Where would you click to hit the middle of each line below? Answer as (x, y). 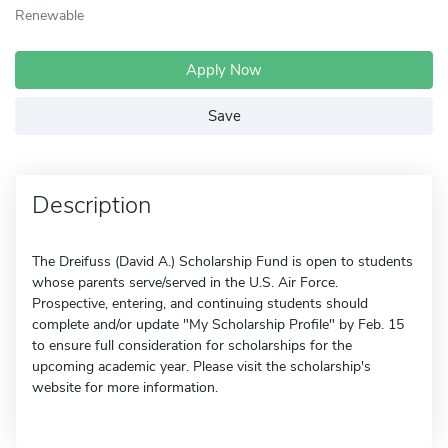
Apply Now (224, 70)
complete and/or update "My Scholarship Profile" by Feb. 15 (218, 324)
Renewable (49, 15)
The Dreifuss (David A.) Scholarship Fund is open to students (222, 261)
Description (91, 205)
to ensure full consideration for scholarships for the (192, 345)
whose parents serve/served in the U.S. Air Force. (185, 282)
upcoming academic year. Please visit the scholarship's (201, 366)
